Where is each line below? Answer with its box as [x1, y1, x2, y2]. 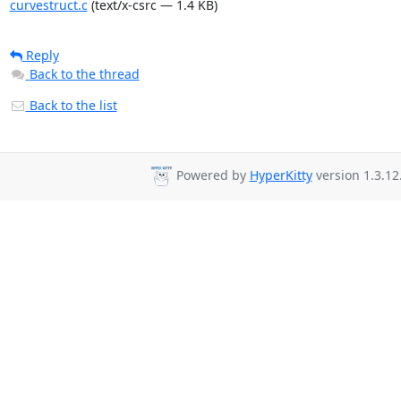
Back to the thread [29, 65, 140, 82]
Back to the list [25, 97, 117, 114]
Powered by [172, 166, 250, 184]
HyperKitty [249, 166, 312, 184]
